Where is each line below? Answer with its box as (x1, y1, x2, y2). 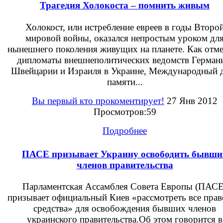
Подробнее (103, 125, 147, 136)
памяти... (107, 76, 143, 87)
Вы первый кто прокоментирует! (32, 95, 164, 106)
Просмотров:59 (93, 106, 156, 117)
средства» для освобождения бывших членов (33, 203, 216, 214)
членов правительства (76, 160, 173, 171)
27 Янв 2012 (164, 95, 218, 106)
